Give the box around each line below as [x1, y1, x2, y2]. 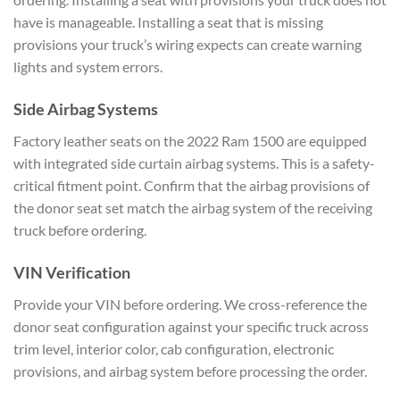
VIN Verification [13, 262, 130, 282]
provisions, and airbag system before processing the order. [13, 362, 367, 379]
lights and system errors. [13, 58, 162, 76]
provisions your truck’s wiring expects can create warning [13, 36, 362, 54]
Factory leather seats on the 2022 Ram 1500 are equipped [13, 132, 367, 150]
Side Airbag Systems [13, 99, 158, 120]
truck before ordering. [13, 221, 146, 239]
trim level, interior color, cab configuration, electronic [13, 339, 334, 357]
